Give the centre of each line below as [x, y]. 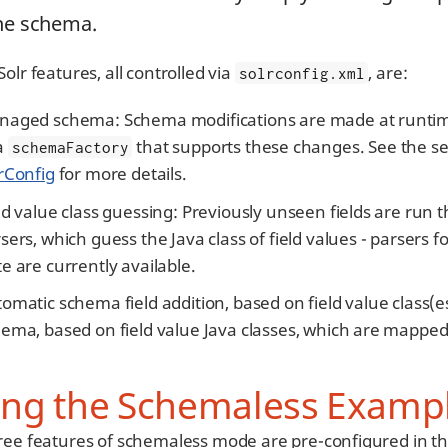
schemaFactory [70, 147]
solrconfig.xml [301, 73]
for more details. [120, 173]
